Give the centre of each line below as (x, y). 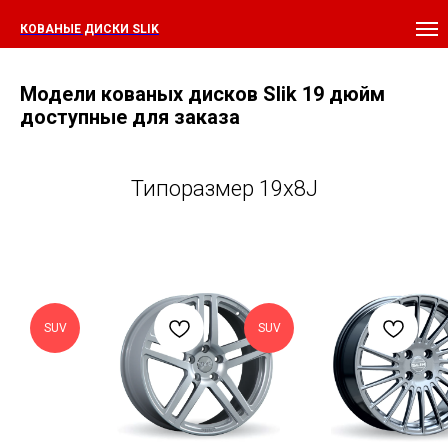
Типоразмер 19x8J (224, 188)
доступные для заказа (130, 117)
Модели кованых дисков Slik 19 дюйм (202, 94)
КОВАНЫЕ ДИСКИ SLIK (89, 29)
